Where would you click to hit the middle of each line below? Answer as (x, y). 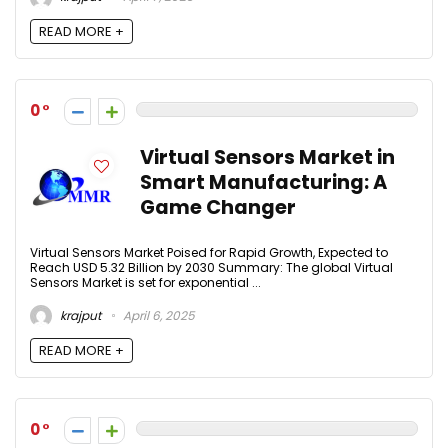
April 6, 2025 (157, 315)
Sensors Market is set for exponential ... (145, 283)
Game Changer (218, 208)
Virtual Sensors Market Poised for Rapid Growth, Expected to (209, 253)
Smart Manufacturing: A (263, 183)
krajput (79, 315)
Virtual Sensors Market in (267, 158)
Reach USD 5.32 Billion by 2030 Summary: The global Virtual (211, 268)
